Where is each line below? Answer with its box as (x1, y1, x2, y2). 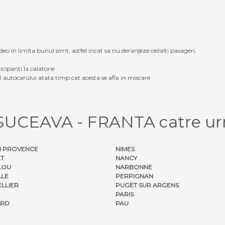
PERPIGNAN (116, 172, 153, 180)
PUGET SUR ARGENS (116, 181, 179, 189)
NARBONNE (116, 163, 152, 171)
